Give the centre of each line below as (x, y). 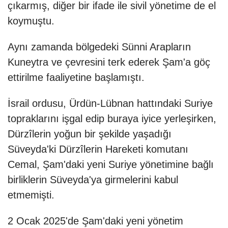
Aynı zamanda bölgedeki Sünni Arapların (99, 47)
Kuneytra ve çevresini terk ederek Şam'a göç (109, 62)
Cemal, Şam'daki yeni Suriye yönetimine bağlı (111, 165)
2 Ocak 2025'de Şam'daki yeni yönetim (95, 221)
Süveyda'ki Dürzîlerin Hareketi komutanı (98, 149)
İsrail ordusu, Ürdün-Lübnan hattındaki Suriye (110, 104)
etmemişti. (31, 195)
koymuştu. (31, 21)
